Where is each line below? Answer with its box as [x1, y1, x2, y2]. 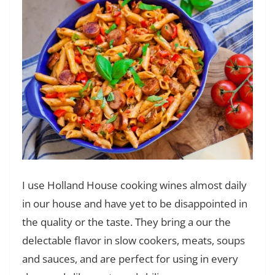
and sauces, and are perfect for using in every [22, 252, 238, 266]
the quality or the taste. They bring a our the [22, 215, 231, 230]
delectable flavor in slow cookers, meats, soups [22, 233, 245, 248]
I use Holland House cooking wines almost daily [22, 178, 247, 193]
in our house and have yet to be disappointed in [22, 196, 247, 211]
